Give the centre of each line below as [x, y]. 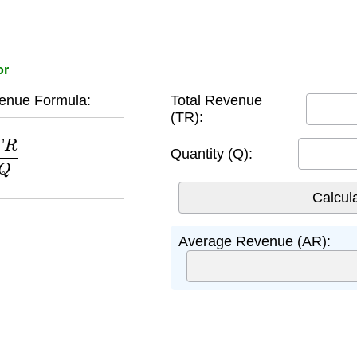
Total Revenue [216, 100]
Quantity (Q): [212, 153]
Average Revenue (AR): [255, 241]
